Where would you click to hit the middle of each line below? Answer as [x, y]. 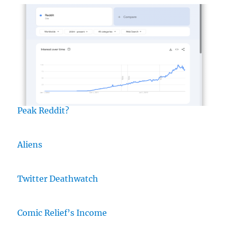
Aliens [30, 145]
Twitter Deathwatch [58, 179]
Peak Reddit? [44, 110]
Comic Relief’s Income [62, 213]
